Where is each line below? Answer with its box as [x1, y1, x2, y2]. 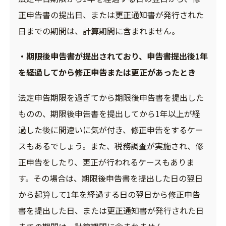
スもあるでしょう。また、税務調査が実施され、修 [18, 140, 203, 152]
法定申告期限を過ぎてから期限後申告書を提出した [18, 91, 204, 104]
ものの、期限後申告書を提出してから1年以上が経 [18, 107, 200, 120]
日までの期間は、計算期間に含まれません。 [18, 25, 180, 37]
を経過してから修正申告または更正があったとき [18, 66, 196, 79]
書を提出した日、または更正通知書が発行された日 [18, 204, 204, 217]
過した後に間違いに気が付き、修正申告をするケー [18, 124, 203, 136]
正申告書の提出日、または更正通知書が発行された [18, 9, 204, 21]
